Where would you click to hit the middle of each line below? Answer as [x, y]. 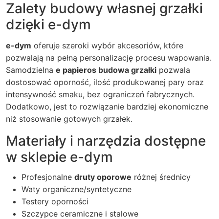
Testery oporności [55, 201]
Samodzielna [31, 70]
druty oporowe [103, 177]
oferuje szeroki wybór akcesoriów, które [107, 45]
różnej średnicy [161, 177]
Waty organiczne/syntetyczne [77, 189]
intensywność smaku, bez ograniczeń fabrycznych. [100, 94]
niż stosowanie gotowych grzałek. [69, 119]
